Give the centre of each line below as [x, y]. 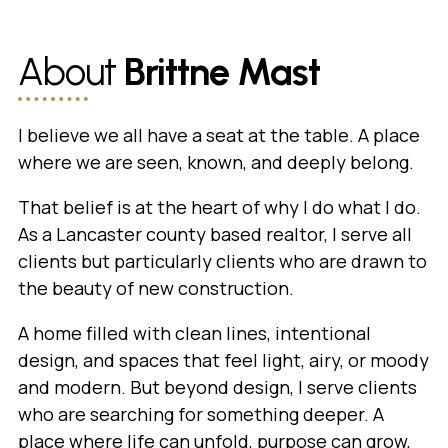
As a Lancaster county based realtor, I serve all [214, 234]
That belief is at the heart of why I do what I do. [219, 207]
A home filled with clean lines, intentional [194, 333]
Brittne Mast [221, 71]
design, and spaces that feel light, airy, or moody [223, 360]
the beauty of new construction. [157, 288]
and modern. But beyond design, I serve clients [217, 387]
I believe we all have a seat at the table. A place [218, 135]
